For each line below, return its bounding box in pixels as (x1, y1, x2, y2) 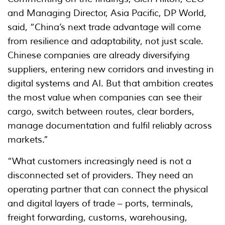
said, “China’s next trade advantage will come (8, 22, 201, 33)
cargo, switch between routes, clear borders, (8, 106, 194, 118)
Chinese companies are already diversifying (8, 50, 190, 61)
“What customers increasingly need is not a (8, 156, 191, 167)
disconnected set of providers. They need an (8, 170, 193, 181)
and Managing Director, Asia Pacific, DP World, (8, 8, 206, 19)
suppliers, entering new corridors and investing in (8, 64, 214, 75)
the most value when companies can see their (8, 92, 202, 103)
